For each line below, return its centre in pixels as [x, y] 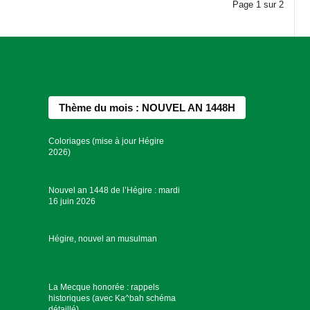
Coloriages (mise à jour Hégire [107, 142]
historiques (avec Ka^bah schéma [112, 299]
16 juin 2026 [72, 201]
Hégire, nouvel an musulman [103, 238]
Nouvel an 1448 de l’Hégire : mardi [115, 190]
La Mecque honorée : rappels [104, 288]
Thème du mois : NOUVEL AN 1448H [147, 108]
